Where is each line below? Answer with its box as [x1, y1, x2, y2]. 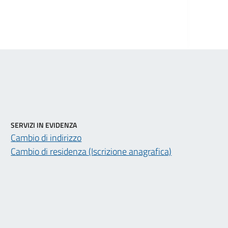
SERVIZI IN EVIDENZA [11, 119, 77, 130]
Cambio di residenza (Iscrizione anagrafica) [11, 144, 172, 158]
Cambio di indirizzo [11, 130, 82, 145]
